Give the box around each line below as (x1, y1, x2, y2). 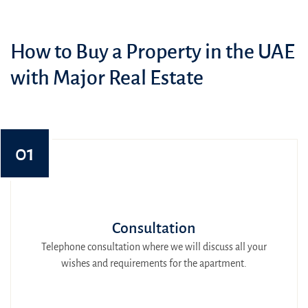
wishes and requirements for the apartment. (61, 258, 247, 269)
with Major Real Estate (10, 66, 203, 89)
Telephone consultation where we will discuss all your (41, 241, 267, 253)
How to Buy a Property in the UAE (10, 40, 295, 63)
